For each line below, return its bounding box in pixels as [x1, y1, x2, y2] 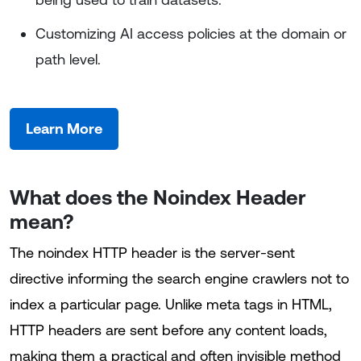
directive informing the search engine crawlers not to [10, 270, 349, 287]
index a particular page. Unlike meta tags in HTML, [10, 296, 332, 313]
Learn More [26, 120, 102, 137]
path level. [35, 51, 101, 68]
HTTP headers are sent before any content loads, [10, 322, 327, 338]
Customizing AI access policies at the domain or [35, 25, 346, 42]
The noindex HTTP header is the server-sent [10, 244, 295, 261]
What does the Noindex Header [10, 186, 305, 209]
